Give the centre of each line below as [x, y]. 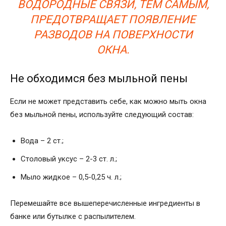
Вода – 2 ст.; [42, 140]
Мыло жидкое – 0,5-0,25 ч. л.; [71, 177]
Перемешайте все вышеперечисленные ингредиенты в [105, 203]
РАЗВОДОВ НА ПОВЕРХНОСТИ [113, 34]
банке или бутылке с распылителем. [73, 216]
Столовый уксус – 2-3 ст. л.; [69, 159]
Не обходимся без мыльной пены [99, 78]
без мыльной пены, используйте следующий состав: [102, 114]
